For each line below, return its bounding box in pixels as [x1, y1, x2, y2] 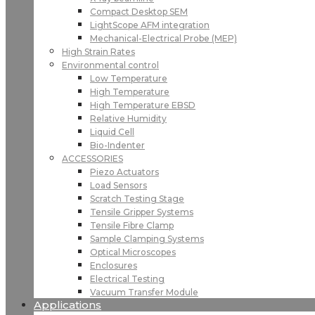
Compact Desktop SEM [90, 6, 188, 17]
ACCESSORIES [62, 153, 123, 164]
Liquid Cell [90, 127, 134, 137]
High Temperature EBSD [90, 100, 195, 110]
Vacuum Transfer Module [90, 287, 198, 297]
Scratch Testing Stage [90, 193, 184, 204]
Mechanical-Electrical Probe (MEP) [90, 33, 237, 44]
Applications [34, 298, 101, 311]
